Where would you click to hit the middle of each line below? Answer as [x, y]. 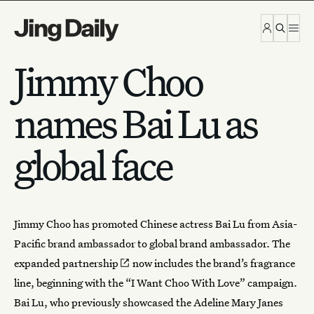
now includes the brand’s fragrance [212, 263]
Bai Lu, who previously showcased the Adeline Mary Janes [149, 302]
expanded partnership [66, 263]
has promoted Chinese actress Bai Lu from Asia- [184, 224]
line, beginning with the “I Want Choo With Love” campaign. [156, 282]
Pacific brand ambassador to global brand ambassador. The [152, 243]
